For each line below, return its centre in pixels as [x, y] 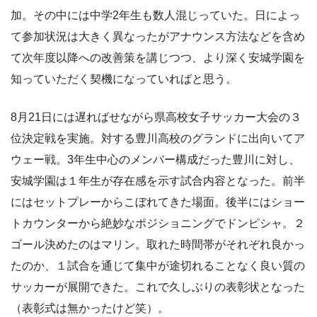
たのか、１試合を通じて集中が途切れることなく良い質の [158, 265]
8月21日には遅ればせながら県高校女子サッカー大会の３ [156, 117]
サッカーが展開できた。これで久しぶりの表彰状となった [158, 287]
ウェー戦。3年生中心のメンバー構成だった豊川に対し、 [155, 159]
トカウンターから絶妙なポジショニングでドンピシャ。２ [158, 223]
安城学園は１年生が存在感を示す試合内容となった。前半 [158, 180]
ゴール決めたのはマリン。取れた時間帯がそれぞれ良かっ [158, 244]
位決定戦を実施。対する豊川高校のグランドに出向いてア [158, 138]
